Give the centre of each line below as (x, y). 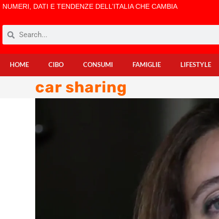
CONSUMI (98, 65)
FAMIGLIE (147, 65)
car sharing (81, 87)
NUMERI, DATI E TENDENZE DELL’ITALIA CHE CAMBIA (90, 6)
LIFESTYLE (196, 65)
